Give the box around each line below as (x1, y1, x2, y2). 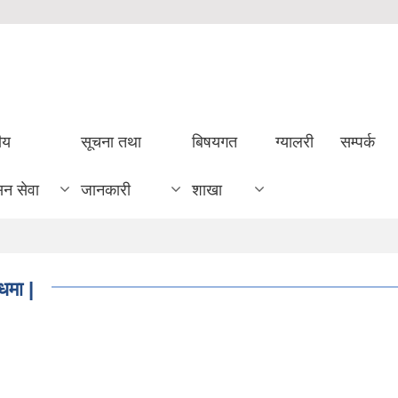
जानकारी (81, 180, 131, 199)
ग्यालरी (275, 132, 314, 151)
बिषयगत (191, 132, 237, 151)
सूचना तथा (81, 132, 142, 151)
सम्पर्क (339, 132, 375, 151)
